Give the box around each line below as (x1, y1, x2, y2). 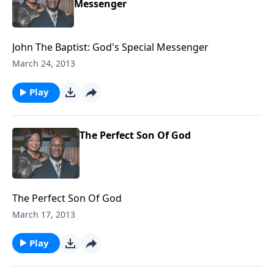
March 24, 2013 (12, 57, 75, 70)
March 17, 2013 (12, 208, 75, 220)
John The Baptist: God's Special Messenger (12, 40, 209, 54)
